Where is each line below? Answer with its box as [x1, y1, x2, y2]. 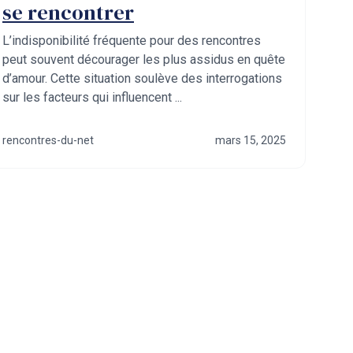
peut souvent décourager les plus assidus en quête [2, 52, 285, 67]
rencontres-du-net [2, 134, 94, 147]
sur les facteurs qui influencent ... [2, 90, 182, 105]
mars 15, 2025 [215, 134, 286, 147]
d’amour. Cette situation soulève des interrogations [2, 71, 282, 86]
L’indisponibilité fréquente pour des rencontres [2, 33, 261, 48]
